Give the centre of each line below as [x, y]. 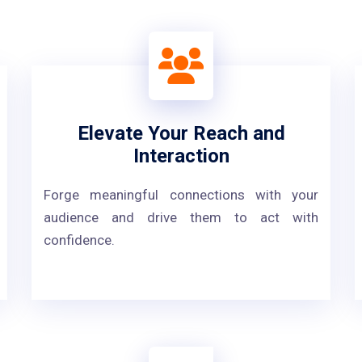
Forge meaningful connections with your [181, 195]
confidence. [79, 240]
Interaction [181, 156]
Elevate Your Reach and [181, 133]
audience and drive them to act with [181, 217]
